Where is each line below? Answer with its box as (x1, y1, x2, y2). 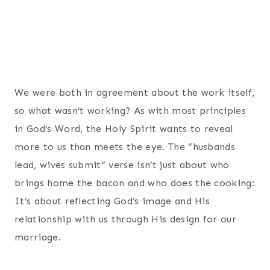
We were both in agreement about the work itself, (14, 86, 255, 98)
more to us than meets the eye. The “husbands (14, 140, 236, 152)
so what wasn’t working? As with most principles (14, 104, 246, 116)
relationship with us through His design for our (14, 213, 237, 225)
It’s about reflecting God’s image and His (14, 195, 210, 207)
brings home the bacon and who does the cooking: (14, 177, 255, 189)
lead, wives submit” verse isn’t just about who (14, 159, 230, 171)
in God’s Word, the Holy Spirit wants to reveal (14, 122, 233, 134)
